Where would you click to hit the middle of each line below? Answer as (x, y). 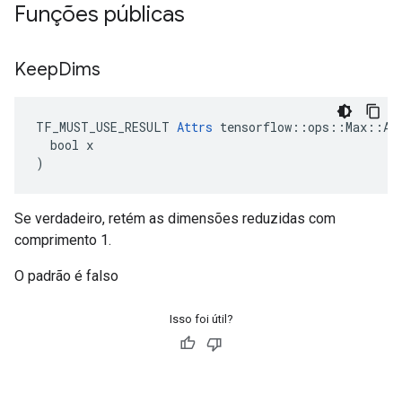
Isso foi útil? (201, 319)
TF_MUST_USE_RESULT (106, 127)
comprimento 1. (63, 240)
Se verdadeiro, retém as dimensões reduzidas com (175, 218)
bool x (65, 145)
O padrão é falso (66, 276)
